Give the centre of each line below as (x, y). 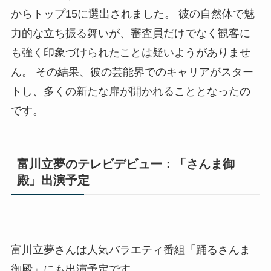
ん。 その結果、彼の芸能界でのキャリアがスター (132, 72)
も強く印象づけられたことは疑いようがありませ (130, 53)
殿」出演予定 (53, 181)
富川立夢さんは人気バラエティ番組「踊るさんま (130, 250)
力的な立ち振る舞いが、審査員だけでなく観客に (130, 34)
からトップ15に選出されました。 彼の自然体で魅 (132, 14)
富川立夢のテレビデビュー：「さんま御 (126, 164)
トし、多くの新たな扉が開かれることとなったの (130, 92)
